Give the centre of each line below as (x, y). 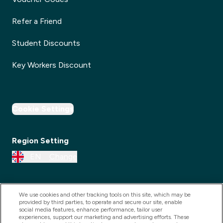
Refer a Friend (37, 21)
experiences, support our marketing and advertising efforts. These (104, 217)
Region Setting (40, 141)
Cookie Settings (43, 109)
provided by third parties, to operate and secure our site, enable (101, 202)
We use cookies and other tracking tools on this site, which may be (105, 195)
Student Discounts (46, 43)
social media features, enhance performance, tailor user (91, 210)
